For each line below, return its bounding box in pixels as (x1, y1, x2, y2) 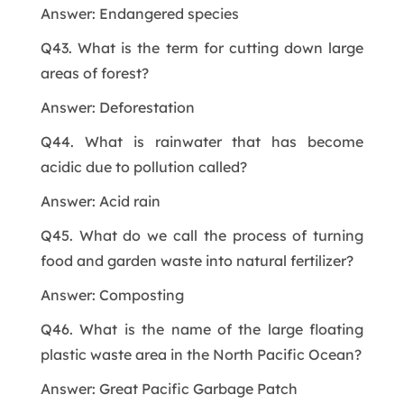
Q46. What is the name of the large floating (40, 319, 364, 338)
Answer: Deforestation (40, 97, 195, 116)
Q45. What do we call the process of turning (40, 225, 364, 244)
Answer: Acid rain (40, 191, 161, 210)
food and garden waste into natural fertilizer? (40, 251, 353, 270)
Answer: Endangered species (40, 4, 239, 23)
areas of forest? (40, 63, 149, 82)
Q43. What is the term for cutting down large (40, 38, 364, 57)
